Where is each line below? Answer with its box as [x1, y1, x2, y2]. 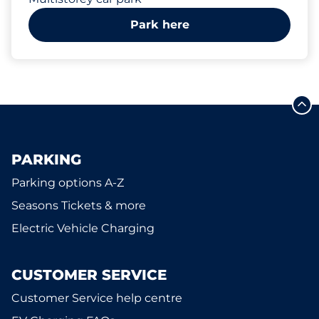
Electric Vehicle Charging [11, 221, 155, 235]
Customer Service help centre [11, 291, 182, 305]
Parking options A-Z [11, 176, 124, 189]
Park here [130, 18, 189, 31]
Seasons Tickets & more [11, 199, 146, 212]
